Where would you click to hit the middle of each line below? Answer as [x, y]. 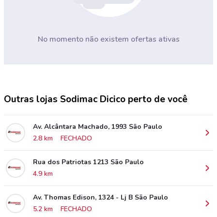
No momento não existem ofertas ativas [108, 39]
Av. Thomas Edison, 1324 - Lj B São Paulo [101, 197]
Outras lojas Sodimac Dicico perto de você [96, 99]
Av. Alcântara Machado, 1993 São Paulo [98, 127]
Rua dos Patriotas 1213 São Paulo [88, 162]
